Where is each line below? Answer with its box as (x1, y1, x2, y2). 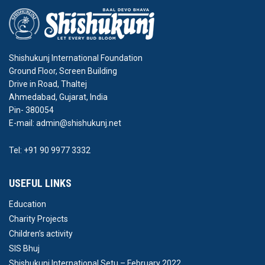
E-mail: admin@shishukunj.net (9, 118, 121, 128)
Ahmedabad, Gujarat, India (9, 92, 108, 102)
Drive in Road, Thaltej (9, 79, 87, 89)
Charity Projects (9, 214, 68, 224)
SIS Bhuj (9, 244, 40, 253)
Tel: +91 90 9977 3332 (9, 146, 91, 155)
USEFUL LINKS (9, 177, 72, 189)
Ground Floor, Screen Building (9, 66, 117, 76)
